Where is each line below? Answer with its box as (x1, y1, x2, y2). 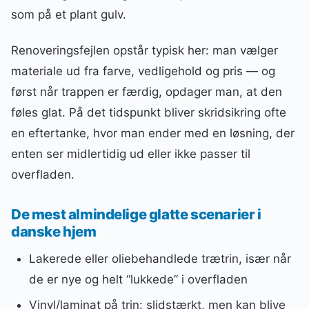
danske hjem (11, 223, 97, 241)
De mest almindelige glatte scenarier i (11, 206, 261, 223)
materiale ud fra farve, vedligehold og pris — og (11, 63, 275, 78)
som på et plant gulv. (11, 7, 126, 21)
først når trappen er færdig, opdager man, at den (11, 84, 282, 99)
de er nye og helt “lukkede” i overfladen (28, 272, 248, 287)
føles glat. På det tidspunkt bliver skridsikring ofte (11, 105, 286, 119)
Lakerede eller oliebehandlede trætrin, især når (28, 252, 291, 266)
